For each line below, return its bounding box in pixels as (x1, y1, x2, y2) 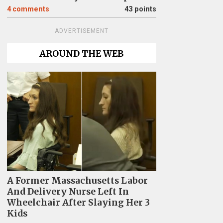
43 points (124, 5, 156, 13)
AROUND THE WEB (39, 48, 123, 59)
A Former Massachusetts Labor (6, 175, 148, 186)
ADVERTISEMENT (54, 27, 109, 34)
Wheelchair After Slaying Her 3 (6, 197, 150, 208)
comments (12, 5, 49, 13)
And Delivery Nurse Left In (6, 186, 129, 197)
